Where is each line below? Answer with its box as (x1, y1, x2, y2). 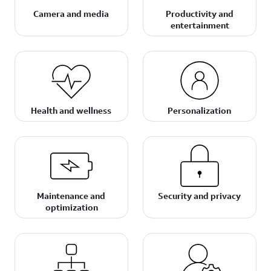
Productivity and (165, 8, 233, 19)
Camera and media (33, 8, 109, 19)
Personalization (168, 105, 232, 116)
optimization (45, 201, 98, 213)
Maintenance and (37, 190, 106, 201)
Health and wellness (31, 105, 112, 116)
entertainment (170, 19, 229, 31)
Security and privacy (158, 190, 241, 201)
